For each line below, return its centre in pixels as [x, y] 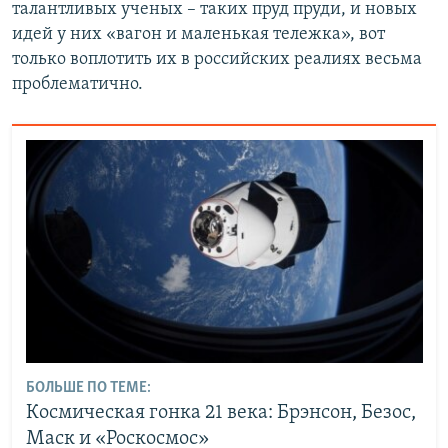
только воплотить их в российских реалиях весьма [217, 60]
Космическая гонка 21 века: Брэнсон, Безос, [220, 413]
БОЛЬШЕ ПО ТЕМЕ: [88, 388]
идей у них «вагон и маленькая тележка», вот [198, 35]
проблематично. [77, 85]
